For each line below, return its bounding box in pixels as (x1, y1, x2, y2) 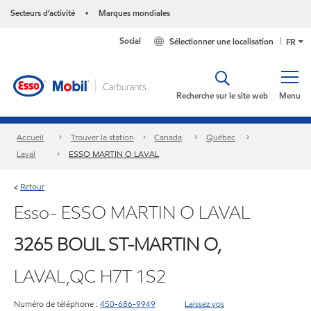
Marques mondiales (99, 7, 170, 19)
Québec (205, 131, 235, 144)
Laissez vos (185, 297, 224, 310)
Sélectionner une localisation (169, 35, 274, 48)
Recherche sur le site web (176, 90, 268, 102)
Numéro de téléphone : (14, 297, 98, 310)
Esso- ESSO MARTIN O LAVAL (14, 200, 250, 224)
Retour (20, 180, 44, 192)
